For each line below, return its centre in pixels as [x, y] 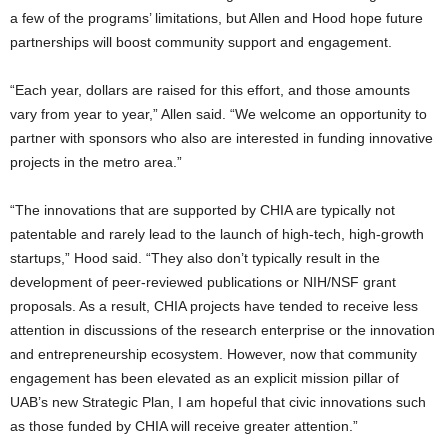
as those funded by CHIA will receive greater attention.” [184, 426]
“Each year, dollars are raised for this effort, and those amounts [210, 90]
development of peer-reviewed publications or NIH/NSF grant [203, 282]
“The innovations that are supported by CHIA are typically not [202, 210]
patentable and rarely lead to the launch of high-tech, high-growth [217, 234]
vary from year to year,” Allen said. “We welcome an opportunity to [218, 114]
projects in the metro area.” [96, 162]
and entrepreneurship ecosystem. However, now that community [213, 354]
